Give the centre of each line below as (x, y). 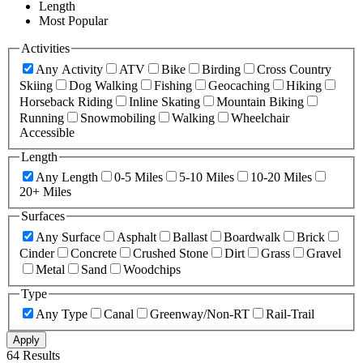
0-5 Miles (139, 177)
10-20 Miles (281, 177)
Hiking (304, 85)
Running (42, 117)
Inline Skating (164, 101)
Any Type (62, 314)
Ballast (190, 237)
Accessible (47, 132)
